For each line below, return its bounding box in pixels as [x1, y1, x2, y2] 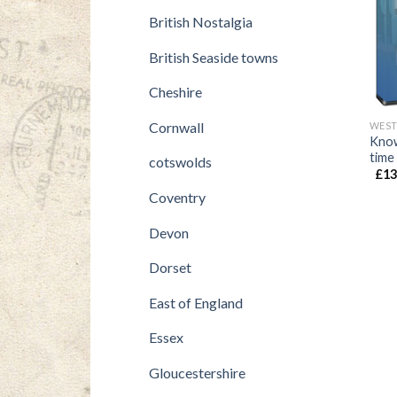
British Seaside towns [148, 48, 278, 66]
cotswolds [148, 153, 212, 171]
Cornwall [148, 118, 204, 136]
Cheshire [148, 83, 202, 101]
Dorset [148, 259, 191, 276]
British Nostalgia [148, 13, 253, 31]
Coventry [148, 189, 206, 206]
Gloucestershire [148, 364, 245, 382]
